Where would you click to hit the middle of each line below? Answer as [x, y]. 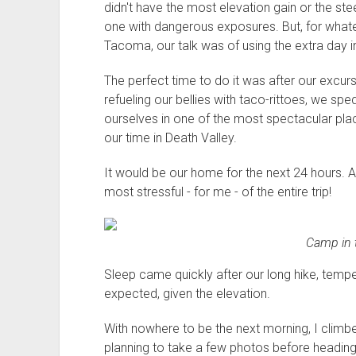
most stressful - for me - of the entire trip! [217, 192]
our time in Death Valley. [170, 138]
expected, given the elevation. [187, 294]
